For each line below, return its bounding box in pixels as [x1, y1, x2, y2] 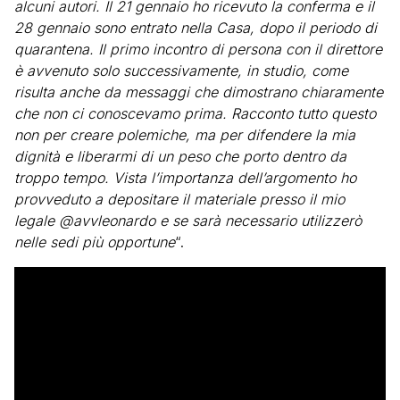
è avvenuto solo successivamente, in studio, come [14, 62, 348, 79]
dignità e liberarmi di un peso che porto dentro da [14, 147, 346, 165]
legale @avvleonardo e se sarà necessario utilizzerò [14, 212, 362, 229]
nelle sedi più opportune [14, 233, 175, 251]
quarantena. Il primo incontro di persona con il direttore [14, 40, 382, 58]
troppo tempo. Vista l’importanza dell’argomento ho [14, 169, 356, 187]
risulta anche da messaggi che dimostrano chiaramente [14, 83, 383, 101]
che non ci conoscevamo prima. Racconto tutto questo [14, 104, 376, 122]
